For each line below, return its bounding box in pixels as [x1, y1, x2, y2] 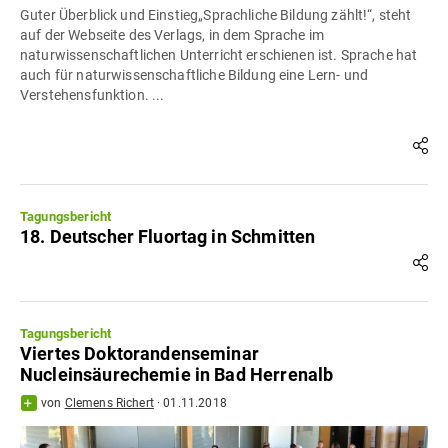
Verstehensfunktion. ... [20, 86, 165, 103]
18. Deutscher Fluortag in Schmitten [20, 225, 316, 247]
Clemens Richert [64, 395, 154, 410]
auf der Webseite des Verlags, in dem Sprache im [20, 26, 325, 43]
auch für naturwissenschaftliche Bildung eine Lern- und [20, 66, 369, 83]
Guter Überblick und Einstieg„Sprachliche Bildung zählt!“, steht [20, 6, 412, 23]
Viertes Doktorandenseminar [20, 342, 259, 364]
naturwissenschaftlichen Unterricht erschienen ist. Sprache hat [20, 46, 418, 63]
